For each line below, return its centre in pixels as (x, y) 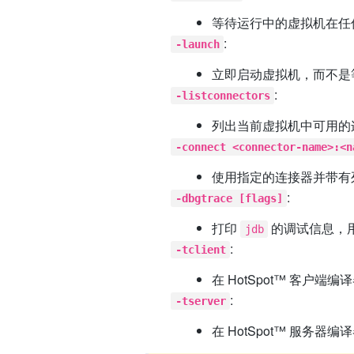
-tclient (200, 250)
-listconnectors (222, 96)
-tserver (200, 301)
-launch (197, 45)
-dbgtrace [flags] (229, 199)
